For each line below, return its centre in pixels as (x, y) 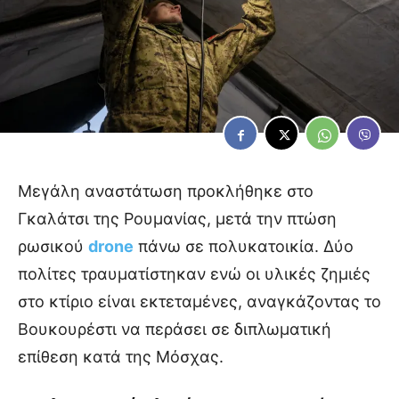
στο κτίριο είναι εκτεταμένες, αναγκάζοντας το (199, 302)
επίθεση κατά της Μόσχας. (121, 357)
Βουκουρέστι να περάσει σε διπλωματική (175, 330)
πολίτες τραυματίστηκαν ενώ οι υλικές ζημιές (194, 274)
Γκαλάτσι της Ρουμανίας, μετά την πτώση (177, 219)
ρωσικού (53, 247)
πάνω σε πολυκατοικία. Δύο (244, 247)
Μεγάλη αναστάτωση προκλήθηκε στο (166, 191)
